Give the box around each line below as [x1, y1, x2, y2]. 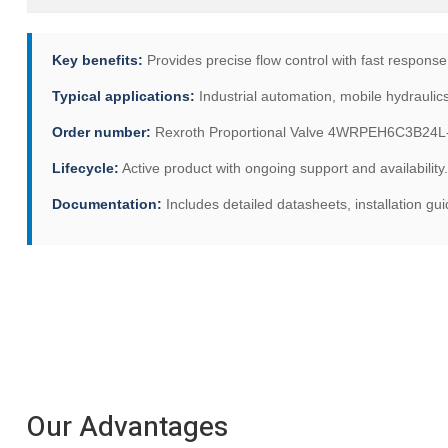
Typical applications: [52, 88, 195, 104]
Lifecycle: [52, 160, 119, 176]
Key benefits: [52, 52, 143, 68]
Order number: [52, 124, 151, 140]
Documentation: [52, 196, 162, 212]
